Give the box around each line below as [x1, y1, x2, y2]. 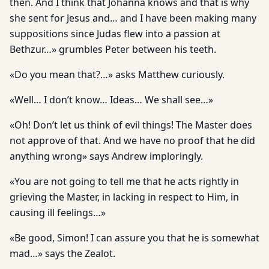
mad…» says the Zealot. [10, 247, 115, 260]
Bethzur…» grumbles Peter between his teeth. [10, 43, 216, 56]
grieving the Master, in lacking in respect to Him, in [10, 190, 239, 204]
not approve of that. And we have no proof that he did [10, 134, 255, 147]
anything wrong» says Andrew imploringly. [10, 150, 203, 163]
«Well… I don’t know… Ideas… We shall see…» [10, 93, 213, 106]
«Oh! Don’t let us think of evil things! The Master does [10, 118, 252, 131]
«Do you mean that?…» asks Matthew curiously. [10, 68, 225, 81]
